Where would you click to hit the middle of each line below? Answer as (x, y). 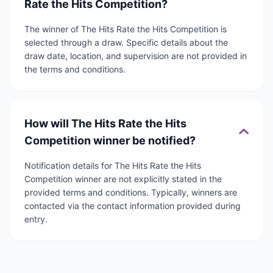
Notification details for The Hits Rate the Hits (113, 166)
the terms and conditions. (75, 69)
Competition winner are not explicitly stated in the (123, 179)
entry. (36, 219)
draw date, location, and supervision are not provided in (136, 56)
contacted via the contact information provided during (133, 206)
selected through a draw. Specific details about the (126, 43)
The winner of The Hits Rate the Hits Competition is (126, 29)
